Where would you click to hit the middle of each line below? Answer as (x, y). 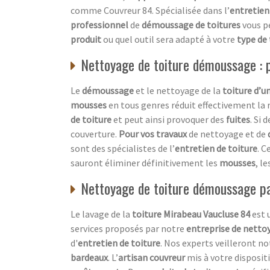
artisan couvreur (152, 257)
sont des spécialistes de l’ (123, 148)
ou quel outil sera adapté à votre (169, 39)
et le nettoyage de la (177, 90)
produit (86, 39)
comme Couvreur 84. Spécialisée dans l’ (150, 10)
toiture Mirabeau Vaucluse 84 (191, 214)
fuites (238, 119)
